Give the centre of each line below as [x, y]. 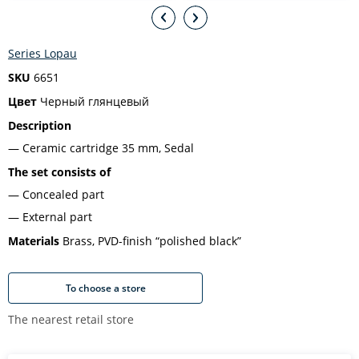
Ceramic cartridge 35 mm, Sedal [108, 148]
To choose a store [105, 288]
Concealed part [63, 194]
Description [40, 125]
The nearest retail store [71, 319]
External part [57, 217]
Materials [34, 241]
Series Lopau [42, 53]
